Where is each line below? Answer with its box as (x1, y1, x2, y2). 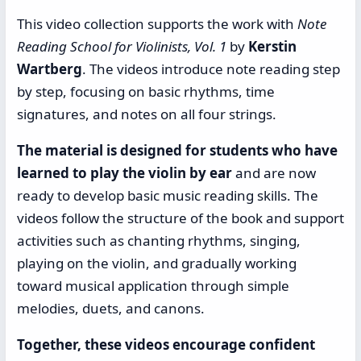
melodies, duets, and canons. (17, 298, 205, 317)
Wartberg (17, 59, 82, 78)
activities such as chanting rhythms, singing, (17, 230, 301, 250)
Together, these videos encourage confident (17, 334, 315, 354)
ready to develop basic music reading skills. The (17, 185, 318, 205)
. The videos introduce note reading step (82, 59, 340, 78)
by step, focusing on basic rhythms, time (17, 81, 275, 101)
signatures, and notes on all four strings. (17, 104, 276, 123)
